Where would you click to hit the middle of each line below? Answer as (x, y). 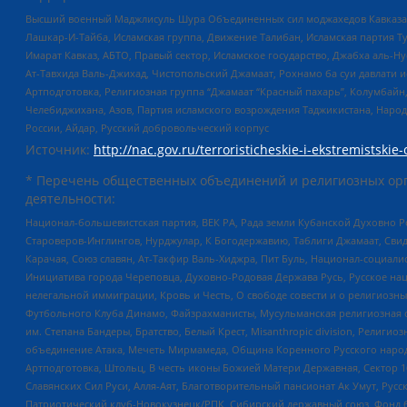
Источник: (60, 150)
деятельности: (70, 199)
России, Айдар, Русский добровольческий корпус (147, 127)
